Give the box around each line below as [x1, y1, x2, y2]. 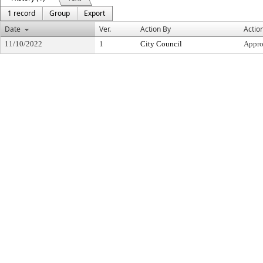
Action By [140, 24, 171, 34]
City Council [140, 39, 182, 48]
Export [84, 8, 105, 18]
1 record [8, 8, 35, 18]
